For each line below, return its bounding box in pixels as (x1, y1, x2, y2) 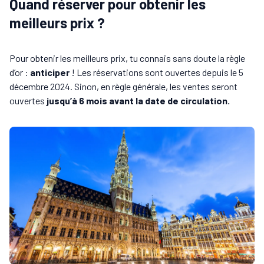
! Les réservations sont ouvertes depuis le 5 (70, 67, 243, 78)
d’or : (9, 67, 30, 78)
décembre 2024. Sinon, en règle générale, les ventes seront (9, 81, 237, 93)
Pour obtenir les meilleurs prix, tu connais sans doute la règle (9, 52, 245, 64)
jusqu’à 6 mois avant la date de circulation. (47, 95, 230, 107)
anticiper (30, 67, 70, 78)
